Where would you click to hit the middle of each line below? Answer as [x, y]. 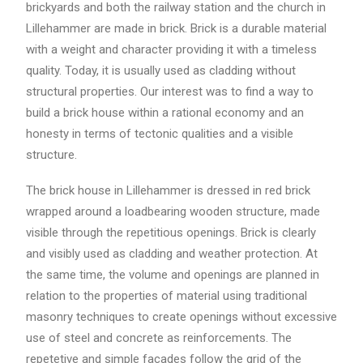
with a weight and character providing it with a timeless [171, 49]
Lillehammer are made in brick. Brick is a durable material [176, 28]
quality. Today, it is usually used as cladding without [161, 70]
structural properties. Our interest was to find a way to [170, 92]
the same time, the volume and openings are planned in [173, 275]
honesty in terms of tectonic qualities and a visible [160, 134]
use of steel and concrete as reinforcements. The [159, 338]
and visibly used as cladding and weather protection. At [172, 254]
